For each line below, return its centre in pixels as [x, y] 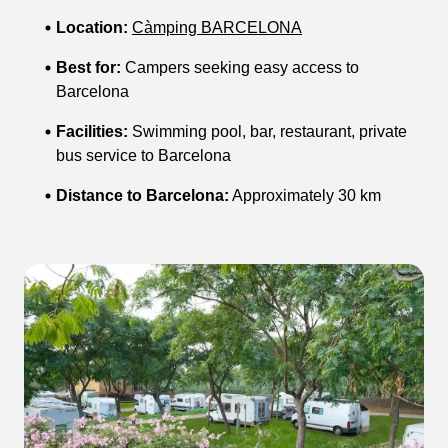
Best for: [88, 68]
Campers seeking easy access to [240, 68]
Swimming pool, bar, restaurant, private [267, 132]
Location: [92, 28]
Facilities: [92, 132]
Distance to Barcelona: [142, 196]
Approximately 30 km [305, 196]
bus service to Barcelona [143, 156]
